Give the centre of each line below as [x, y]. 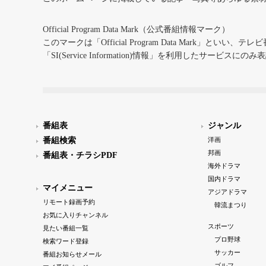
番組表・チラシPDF [80, 156]
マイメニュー [68, 188]
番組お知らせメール [72, 254]
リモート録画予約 [69, 202]
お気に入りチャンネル [75, 215]
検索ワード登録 [66, 241]
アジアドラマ [227, 192]
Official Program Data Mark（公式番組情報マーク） [136, 30]
